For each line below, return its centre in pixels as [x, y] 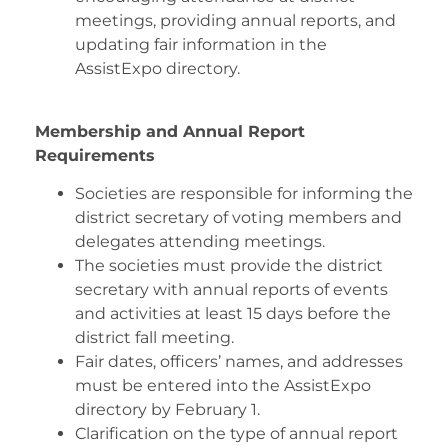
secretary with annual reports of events [231, 289]
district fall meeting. [154, 337]
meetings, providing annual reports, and [235, 21]
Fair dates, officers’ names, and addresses [239, 361]
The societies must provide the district [229, 265]
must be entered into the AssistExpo [223, 385]
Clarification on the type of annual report [236, 433]
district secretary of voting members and [238, 217]
